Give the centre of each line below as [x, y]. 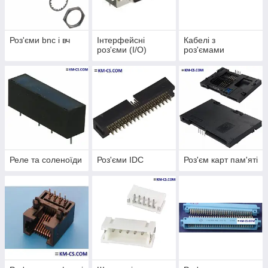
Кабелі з [200, 40]
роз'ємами [204, 50]
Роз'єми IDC [120, 160]
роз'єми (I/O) [121, 50]
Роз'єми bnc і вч [40, 40]
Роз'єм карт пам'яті [221, 160]
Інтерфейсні [121, 40]
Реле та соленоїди [46, 160]
